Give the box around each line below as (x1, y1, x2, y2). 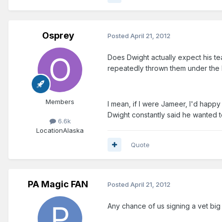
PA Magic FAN (28, 178, 88, 189)
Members (46, 97, 74, 106)
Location (36, 126, 63, 134)
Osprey (42, 30, 74, 41)
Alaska (63, 126, 84, 134)
